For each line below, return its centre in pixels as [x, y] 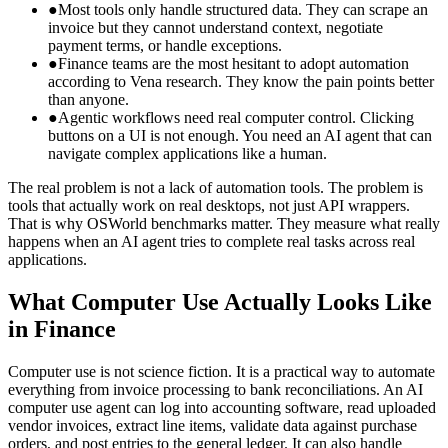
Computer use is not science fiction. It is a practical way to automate [221, 372]
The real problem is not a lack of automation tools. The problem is [215, 188]
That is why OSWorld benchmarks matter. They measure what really [224, 224]
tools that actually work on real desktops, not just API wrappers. [209, 206]
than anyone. [88, 100]
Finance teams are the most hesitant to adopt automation [233, 64]
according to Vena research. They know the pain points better [241, 82]
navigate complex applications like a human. [187, 154]
